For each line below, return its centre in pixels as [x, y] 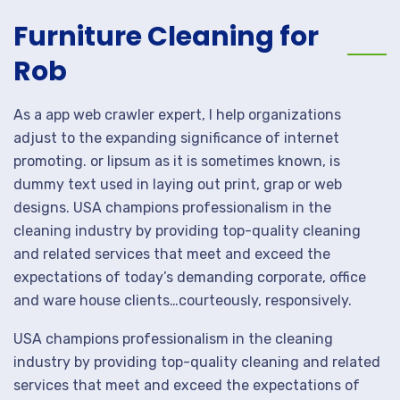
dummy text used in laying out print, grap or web [178, 184]
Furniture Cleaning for [166, 37]
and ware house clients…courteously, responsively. [183, 300]
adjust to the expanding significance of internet [176, 138]
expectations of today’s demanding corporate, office [190, 277]
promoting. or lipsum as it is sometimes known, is [177, 161]
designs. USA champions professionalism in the [172, 208]
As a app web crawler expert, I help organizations [177, 115]
